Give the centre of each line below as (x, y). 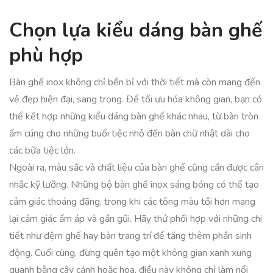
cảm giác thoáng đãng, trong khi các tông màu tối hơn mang (132, 202)
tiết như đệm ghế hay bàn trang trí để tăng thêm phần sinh (130, 236)
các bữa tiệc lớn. (42, 151)
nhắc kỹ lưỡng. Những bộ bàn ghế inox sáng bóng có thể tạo (134, 185)
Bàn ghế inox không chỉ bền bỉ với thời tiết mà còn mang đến (135, 82)
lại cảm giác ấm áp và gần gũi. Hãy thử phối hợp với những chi (136, 219)
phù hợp (46, 55)
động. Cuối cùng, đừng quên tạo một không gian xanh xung (130, 253)
